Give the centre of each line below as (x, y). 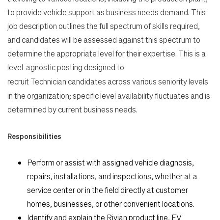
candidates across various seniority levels (138, 81)
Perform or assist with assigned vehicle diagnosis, (110, 162)
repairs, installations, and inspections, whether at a (112, 176)
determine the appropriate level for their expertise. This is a (107, 53)
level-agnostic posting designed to (66, 67)
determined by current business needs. (72, 109)
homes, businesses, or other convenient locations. (111, 203)
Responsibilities (34, 136)
